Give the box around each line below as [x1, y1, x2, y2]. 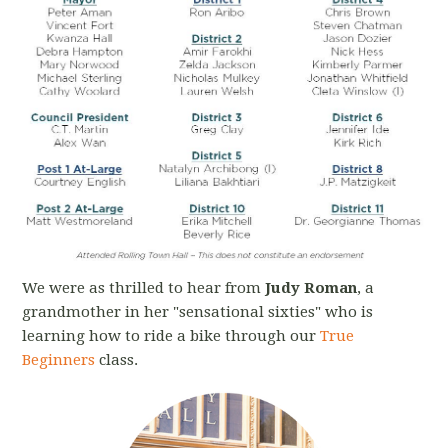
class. [99, 351, 139, 370]
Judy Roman [265, 279, 358, 298]
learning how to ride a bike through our [22, 327, 321, 346]
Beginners [22, 351, 100, 370]
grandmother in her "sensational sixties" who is [22, 303, 374, 322]
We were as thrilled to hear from [22, 279, 266, 298]
